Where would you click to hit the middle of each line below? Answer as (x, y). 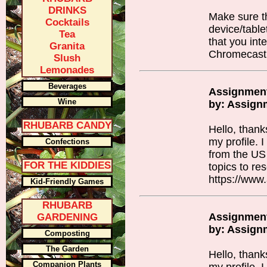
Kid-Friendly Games (67, 181)
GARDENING (67, 217)
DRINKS (67, 10)
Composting (67, 233)
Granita (67, 46)
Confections (67, 142)
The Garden (67, 249)
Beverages (67, 86)
